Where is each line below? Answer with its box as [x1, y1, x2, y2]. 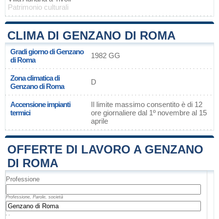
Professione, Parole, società [6, 195, 63, 199]
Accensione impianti [10, 100, 70, 109]
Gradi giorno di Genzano [10, 47, 84, 56]
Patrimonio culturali [8, 3, 68, 11]
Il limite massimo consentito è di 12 [91, 100, 202, 109]
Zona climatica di [10, 74, 60, 82]
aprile [91, 117, 108, 125]
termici [10, 109, 30, 117]
